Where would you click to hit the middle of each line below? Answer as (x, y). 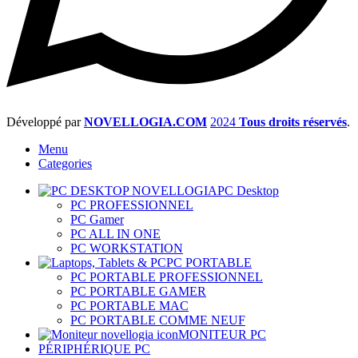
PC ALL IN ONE (115, 234)
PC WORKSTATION (127, 249)
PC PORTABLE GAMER (138, 292)
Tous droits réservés (293, 122)
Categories (65, 164)
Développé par (45, 122)
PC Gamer (97, 220)
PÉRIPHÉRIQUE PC (94, 349)
